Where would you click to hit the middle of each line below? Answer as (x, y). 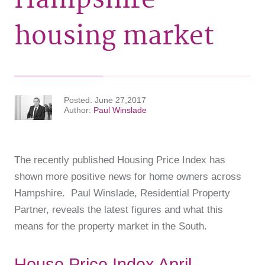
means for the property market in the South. (111, 226)
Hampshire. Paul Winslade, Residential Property (122, 193)
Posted (77, 100)
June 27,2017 (120, 100)
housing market (114, 36)
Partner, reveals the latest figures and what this (119, 209)
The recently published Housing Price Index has (120, 160)
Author (76, 110)
